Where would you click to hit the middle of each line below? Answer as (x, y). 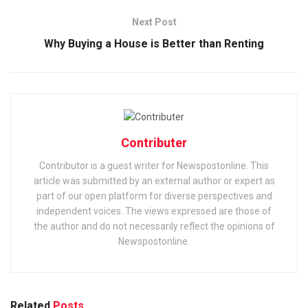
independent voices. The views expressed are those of (154, 211)
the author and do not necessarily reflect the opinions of (154, 226)
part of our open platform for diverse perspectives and (154, 196)
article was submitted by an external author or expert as (154, 180)
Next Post (154, 22)
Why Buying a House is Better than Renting (154, 44)
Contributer (154, 142)
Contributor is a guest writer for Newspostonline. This (154, 165)
